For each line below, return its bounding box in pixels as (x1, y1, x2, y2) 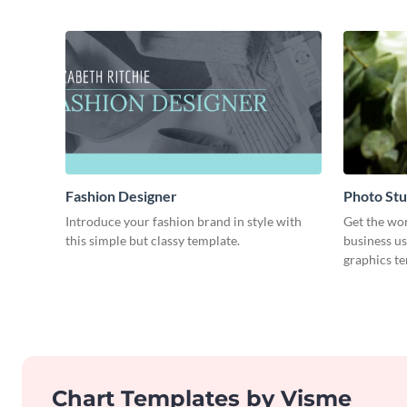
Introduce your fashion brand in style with (65, 213, 302, 230)
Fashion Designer (65, 187, 177, 205)
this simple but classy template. (65, 233, 240, 249)
